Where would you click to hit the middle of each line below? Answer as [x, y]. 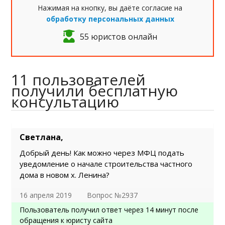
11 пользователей [79, 80]
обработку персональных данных [110, 19]
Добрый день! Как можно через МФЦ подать [102, 153]
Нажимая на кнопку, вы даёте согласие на [110, 8]
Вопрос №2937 [113, 195]
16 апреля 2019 [46, 195]
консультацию [65, 102]
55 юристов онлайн [118, 36]
